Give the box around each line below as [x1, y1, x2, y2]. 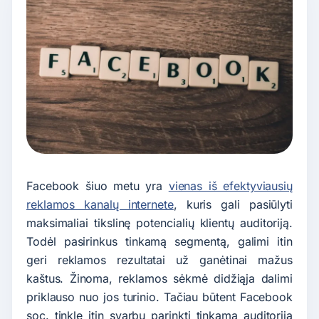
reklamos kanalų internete [26, 197, 174, 212]
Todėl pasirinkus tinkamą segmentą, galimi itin [26, 234, 293, 249]
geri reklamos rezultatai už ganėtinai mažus [26, 253, 293, 268]
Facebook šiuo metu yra [26, 179, 169, 194]
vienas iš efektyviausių [168, 179, 293, 194]
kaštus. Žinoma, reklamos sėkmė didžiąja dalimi [26, 271, 293, 286]
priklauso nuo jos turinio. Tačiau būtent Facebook [26, 290, 293, 305]
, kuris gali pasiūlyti [173, 197, 293, 212]
